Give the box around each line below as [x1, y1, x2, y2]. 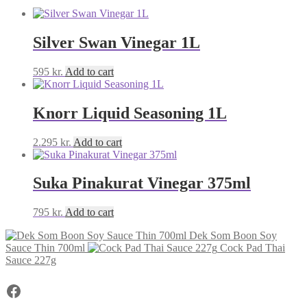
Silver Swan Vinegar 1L [33, 33, 200, 51]
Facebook [5, 281, 69, 299]
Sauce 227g [5, 254, 56, 267]
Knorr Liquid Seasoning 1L [33, 103, 227, 122]
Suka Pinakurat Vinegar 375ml [33, 174, 251, 193]
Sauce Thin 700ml [5, 242, 85, 254]
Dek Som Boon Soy [189, 230, 277, 242]
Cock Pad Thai [220, 242, 285, 254]
